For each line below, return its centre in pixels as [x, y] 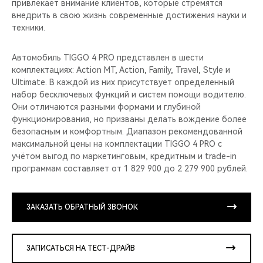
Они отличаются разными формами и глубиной [106, 107]
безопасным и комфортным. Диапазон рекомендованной [127, 131]
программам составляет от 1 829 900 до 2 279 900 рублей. [130, 168]
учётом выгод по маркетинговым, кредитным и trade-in [124, 156]
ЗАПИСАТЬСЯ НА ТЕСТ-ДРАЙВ [81, 248]
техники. [28, 27]
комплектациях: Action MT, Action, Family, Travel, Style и [121, 70]
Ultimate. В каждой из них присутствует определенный [123, 82]
